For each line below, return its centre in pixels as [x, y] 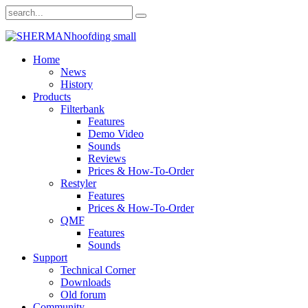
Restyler [78, 183]
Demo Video [116, 134]
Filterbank [82, 109]
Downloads [86, 282]
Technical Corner [98, 270]
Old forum [83, 295]
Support [50, 257]
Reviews [107, 158]
